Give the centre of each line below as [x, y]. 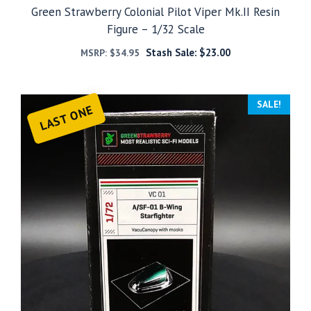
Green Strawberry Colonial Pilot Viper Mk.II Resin [155, 12]
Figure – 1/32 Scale [155, 30]
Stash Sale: [172, 53]
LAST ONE [66, 118]
